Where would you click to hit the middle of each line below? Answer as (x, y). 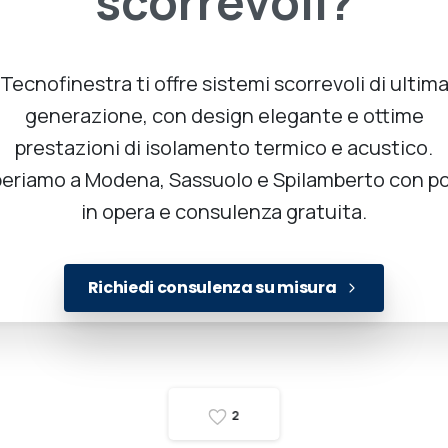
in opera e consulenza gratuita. (224, 212)
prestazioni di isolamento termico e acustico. (224, 148)
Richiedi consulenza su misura (212, 288)
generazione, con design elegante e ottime (224, 116)
